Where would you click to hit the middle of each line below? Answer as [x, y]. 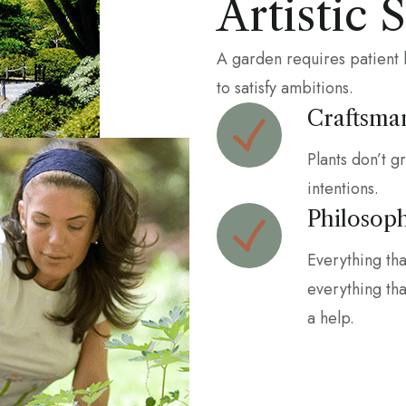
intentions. [343, 189]
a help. [331, 319]
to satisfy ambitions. [285, 88]
